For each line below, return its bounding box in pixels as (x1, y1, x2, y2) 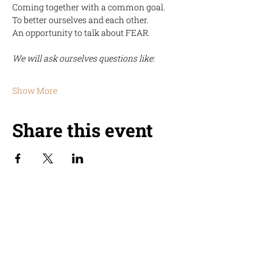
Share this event (12, 118, 153, 142)
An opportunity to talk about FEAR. (12, 27, 152, 38)
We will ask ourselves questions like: (12, 52, 155, 64)
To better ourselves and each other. (12, 14, 149, 26)
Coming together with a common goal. (12, 1, 165, 13)
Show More (12, 85, 57, 96)
